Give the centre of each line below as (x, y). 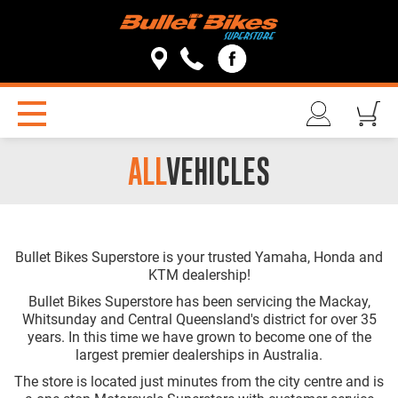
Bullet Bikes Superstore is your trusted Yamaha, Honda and (199, 258)
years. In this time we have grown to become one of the (199, 338)
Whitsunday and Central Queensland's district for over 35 (199, 320)
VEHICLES (218, 171)
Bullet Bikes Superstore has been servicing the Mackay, (199, 302)
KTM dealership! (199, 275)
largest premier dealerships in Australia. (199, 355)
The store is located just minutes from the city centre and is (199, 382)
